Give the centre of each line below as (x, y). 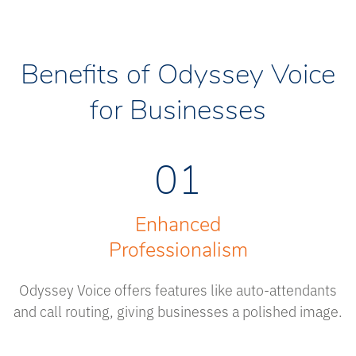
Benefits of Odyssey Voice (178, 77)
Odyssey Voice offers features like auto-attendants (178, 290)
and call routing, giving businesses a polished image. (178, 311)
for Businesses (178, 113)
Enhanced (178, 226)
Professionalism (178, 252)
